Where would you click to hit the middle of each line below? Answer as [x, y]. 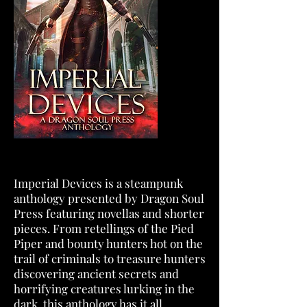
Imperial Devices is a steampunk [98, 183]
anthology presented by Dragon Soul [109, 198]
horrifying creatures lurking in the [104, 288]
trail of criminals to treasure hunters [110, 258]
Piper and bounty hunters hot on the [108, 243]
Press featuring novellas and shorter [109, 213]
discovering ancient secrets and [96, 273]
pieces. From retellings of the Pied [104, 228]
